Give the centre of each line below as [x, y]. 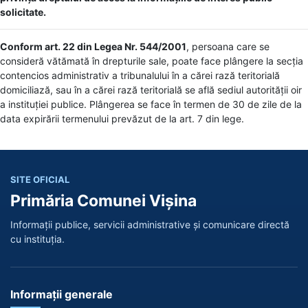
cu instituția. [37, 239]
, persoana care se [228, 46]
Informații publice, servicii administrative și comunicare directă [150, 224]
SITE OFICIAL [40, 179]
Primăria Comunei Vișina [103, 200]
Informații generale [62, 294]
